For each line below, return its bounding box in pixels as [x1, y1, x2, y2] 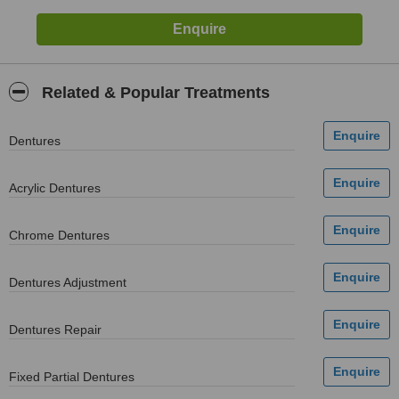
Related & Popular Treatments [37, 84, 270, 102]
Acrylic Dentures [9, 181, 101, 195]
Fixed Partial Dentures [9, 370, 134, 384]
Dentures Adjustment [9, 275, 126, 289]
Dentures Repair [9, 322, 102, 337]
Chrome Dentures [9, 228, 110, 242]
